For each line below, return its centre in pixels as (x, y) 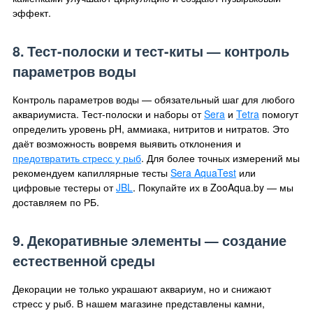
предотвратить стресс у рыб (77, 158)
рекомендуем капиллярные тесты (92, 172)
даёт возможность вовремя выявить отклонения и (127, 143)
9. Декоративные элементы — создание (150, 240)
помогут (279, 114)
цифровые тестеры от (64, 187)
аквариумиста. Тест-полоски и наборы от (108, 114)
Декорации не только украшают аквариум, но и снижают (142, 288)
